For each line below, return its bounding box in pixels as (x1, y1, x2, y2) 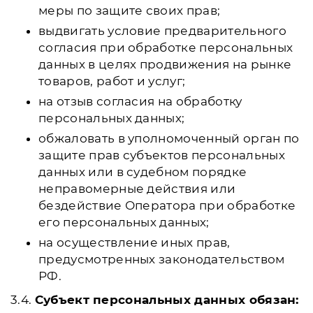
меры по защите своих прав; (38, 3, 221, 17)
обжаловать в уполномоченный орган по (38, 131, 300, 145)
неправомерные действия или (38, 182, 236, 196)
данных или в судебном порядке (38, 165, 247, 179)
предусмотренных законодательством (38, 252, 285, 266)
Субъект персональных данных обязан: (34, 293, 299, 307)
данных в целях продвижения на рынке (38, 57, 292, 71)
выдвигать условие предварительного (38, 24, 286, 38)
